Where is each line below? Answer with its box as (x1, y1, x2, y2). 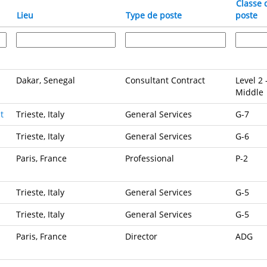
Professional (125, 152, 174, 164)
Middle (235, 86, 263, 98)
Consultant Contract (125, 74, 205, 86)
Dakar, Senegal (16, 74, 75, 86)
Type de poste (126, 9, 182, 21)
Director (125, 230, 157, 242)
